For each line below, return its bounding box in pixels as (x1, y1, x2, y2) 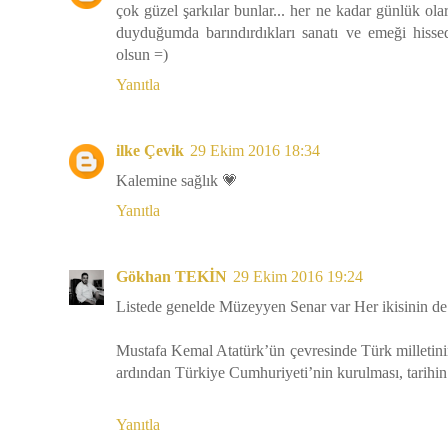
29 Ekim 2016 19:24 (233, 267, 363, 285)
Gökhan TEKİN (116, 267, 227, 285)
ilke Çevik (116, 141, 184, 159)
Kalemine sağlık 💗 (116, 171, 238, 189)
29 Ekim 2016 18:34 (190, 141, 320, 159)
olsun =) (116, 45, 168, 63)
